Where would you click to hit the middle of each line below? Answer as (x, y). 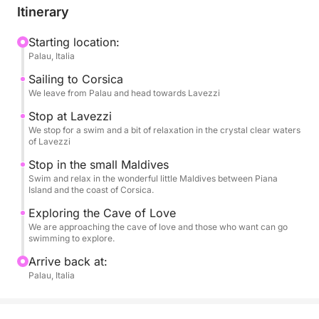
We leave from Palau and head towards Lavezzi (124, 93)
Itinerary (43, 12)
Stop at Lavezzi (70, 116)
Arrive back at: (68, 261)
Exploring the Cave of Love (102, 213)
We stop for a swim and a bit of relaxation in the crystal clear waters (164, 130)
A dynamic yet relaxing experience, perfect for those (159, 24)
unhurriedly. (48, 58)
